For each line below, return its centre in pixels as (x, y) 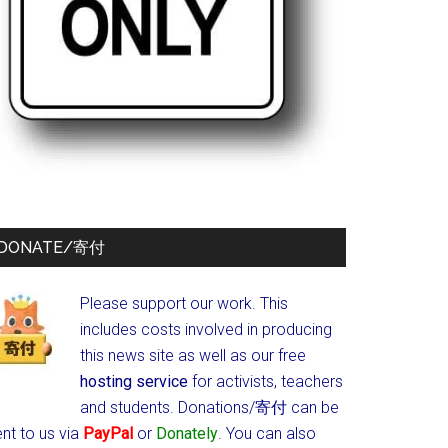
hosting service (134, 382)
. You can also (267, 434)
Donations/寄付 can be (258, 408)
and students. (129, 408)
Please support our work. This (184, 304)
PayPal (108, 434)
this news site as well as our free (193, 356)
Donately (187, 434)
